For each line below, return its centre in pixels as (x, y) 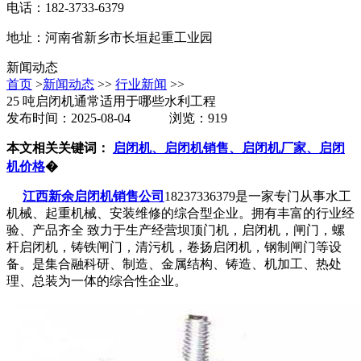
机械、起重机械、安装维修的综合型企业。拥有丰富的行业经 (180, 214)
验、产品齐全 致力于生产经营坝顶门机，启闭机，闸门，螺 (176, 230)
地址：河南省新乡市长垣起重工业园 (110, 38)
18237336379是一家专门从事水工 (258, 197)
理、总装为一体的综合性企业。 (97, 281)
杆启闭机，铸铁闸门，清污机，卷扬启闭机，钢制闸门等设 (174, 247)
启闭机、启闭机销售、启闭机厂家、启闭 (229, 148)
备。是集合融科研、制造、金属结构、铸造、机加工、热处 (174, 264)
